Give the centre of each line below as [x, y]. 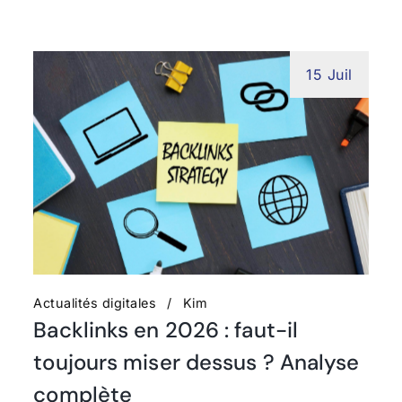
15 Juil [329, 74]
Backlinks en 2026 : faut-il [166, 329]
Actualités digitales [95, 302]
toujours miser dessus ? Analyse [197, 362]
